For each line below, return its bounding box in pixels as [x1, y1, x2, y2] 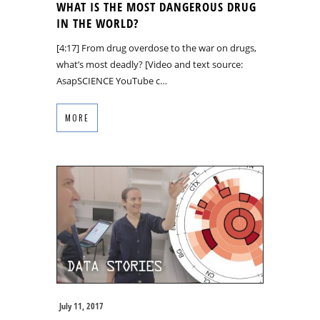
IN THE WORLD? [56, 14, 139, 31]
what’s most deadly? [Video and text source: [56, 57, 243, 71]
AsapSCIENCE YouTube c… [56, 74, 167, 87]
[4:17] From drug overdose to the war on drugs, [56, 41, 256, 54]
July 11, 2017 [59, 299, 104, 312]
